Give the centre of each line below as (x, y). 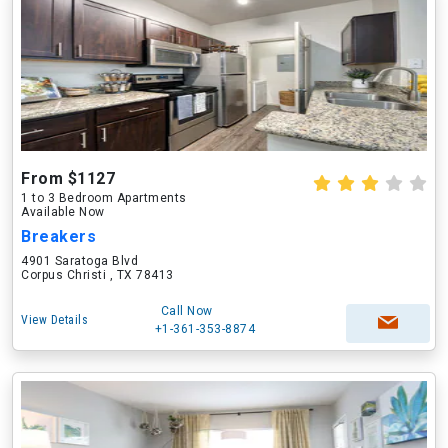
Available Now (63, 212)
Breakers (58, 236)
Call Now (186, 311)
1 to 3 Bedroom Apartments (104, 198)
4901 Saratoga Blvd (79, 261)
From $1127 (68, 178)
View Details (54, 320)
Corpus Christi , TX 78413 (97, 275)
